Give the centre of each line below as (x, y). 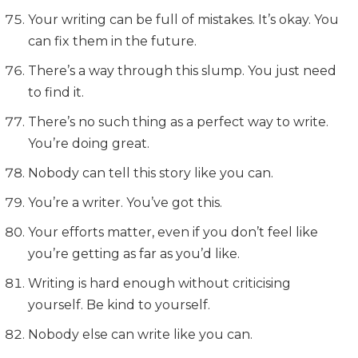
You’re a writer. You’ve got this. (125, 203)
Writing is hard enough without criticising (159, 283)
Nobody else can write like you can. (140, 334)
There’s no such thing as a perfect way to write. (178, 122)
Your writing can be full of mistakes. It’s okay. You (183, 20)
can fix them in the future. (112, 41)
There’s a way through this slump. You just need (182, 71)
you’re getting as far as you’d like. (134, 254)
